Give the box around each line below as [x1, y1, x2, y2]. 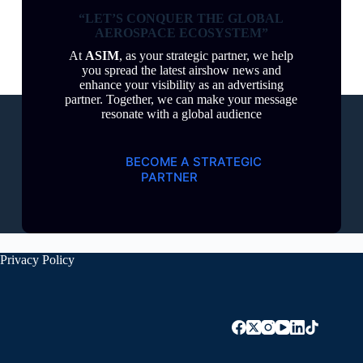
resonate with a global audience [100, 107, 262, 122]
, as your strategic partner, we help [119, 49, 294, 63]
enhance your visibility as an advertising [79, 78, 284, 92]
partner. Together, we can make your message [65, 92, 298, 107]
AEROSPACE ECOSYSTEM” [94, 26, 268, 41]
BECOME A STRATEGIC [125, 154, 262, 170]
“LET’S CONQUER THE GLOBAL [79, 11, 284, 26]
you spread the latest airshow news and [81, 63, 281, 78]
